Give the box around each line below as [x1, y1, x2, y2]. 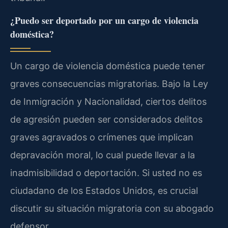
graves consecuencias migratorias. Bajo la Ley [10, 78, 208, 90]
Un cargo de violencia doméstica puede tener [10, 61, 205, 72]
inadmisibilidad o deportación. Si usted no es [10, 167, 202, 179]
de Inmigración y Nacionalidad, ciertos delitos [10, 96, 207, 107]
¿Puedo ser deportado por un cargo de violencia [10, 14, 198, 27]
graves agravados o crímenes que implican [10, 132, 193, 143]
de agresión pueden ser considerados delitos [10, 114, 203, 125]
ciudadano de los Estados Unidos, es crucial [10, 185, 198, 196]
